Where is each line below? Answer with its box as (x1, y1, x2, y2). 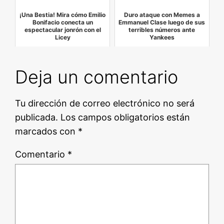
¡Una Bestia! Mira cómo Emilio (19, 11, 106, 19)
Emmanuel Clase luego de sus (118, 18, 205, 26)
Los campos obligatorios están (60, 112, 190, 123)
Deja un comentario (15, 66, 178, 88)
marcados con (15, 126, 78, 137)
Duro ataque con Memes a (123, 11, 200, 19)
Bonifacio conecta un (32, 18, 93, 26)
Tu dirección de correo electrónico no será (15, 98, 195, 109)
